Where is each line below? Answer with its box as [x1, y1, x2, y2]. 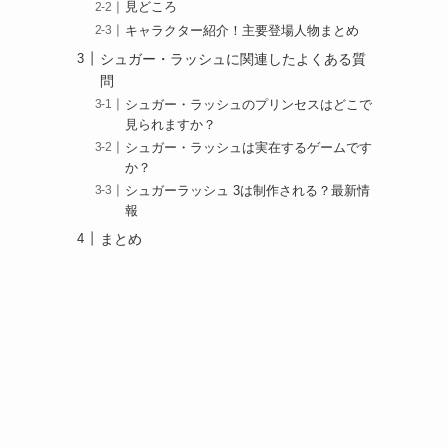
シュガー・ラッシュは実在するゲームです [125, 140, 373, 155]
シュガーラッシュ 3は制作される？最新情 [125, 183, 371, 198]
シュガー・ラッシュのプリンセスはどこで [125, 97, 373, 112]
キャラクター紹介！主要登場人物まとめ [125, 23, 360, 38]
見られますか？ [125, 117, 217, 132]
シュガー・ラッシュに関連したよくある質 [100, 50, 366, 67]
